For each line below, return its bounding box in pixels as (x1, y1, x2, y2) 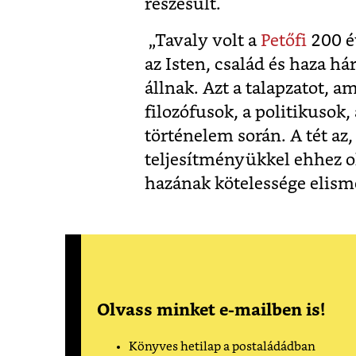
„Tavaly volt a (145, 33, 261, 50)
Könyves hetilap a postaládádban (129, 341, 315, 354)
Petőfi (261, 33, 307, 50)
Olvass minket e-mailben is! (97, 302, 325, 319)
